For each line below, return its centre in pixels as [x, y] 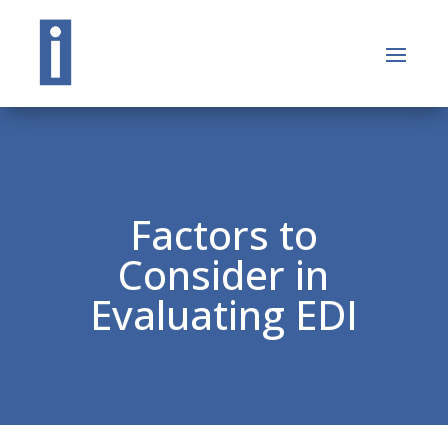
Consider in [224, 274]
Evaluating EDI [223, 314]
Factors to [223, 234]
